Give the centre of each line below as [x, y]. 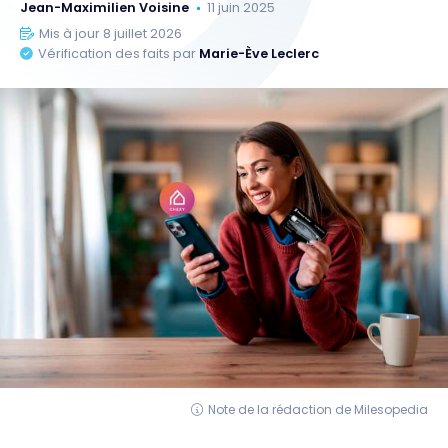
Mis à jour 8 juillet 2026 [111, 34]
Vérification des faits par [119, 54]
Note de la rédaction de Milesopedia [318, 410]
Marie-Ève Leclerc [259, 54]
